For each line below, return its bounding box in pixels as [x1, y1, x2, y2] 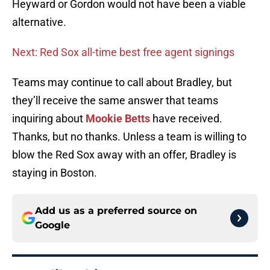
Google [35, 219, 70, 231]
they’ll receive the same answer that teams [12, 94, 218, 107]
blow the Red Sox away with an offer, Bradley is [12, 148, 236, 162]
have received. [150, 112, 222, 125]
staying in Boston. [12, 166, 97, 180]
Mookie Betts [86, 112, 150, 125]
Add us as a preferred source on [35, 205, 197, 217]
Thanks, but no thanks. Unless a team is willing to [12, 130, 246, 143]
